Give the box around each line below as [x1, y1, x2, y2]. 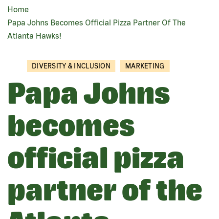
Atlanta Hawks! [7, 31, 62, 41]
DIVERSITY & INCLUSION [32, 62, 110, 70]
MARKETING [125, 62, 165, 70]
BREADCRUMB [7, 13, 98, 29]
